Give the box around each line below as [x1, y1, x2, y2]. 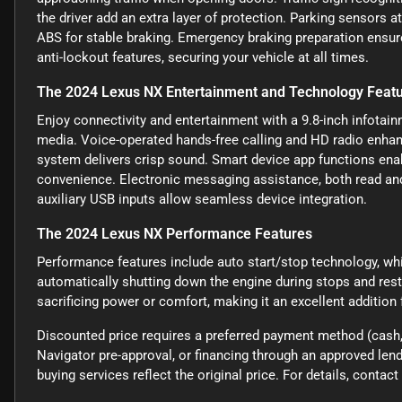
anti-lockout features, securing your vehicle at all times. [37, 49, 369, 66]
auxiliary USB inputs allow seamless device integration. [37, 191, 367, 208]
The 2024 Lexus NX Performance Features [37, 225, 312, 243]
